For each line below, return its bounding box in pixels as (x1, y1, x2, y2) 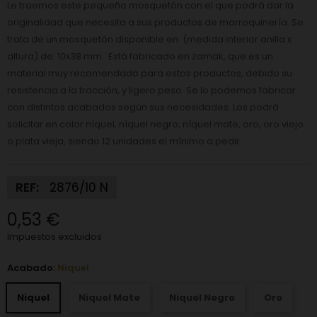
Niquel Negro (169, 291, 235, 305)
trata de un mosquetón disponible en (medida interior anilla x (7, 33, 292, 47)
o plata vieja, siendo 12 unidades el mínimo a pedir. (7, 134, 242, 149)
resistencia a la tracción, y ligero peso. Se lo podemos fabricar (7, 83, 296, 98)
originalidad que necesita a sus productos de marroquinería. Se (7, 16, 304, 30)
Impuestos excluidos (7, 230, 102, 244)
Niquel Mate (79, 291, 140, 305)
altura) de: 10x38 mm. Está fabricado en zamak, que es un (7, 50, 273, 64)
